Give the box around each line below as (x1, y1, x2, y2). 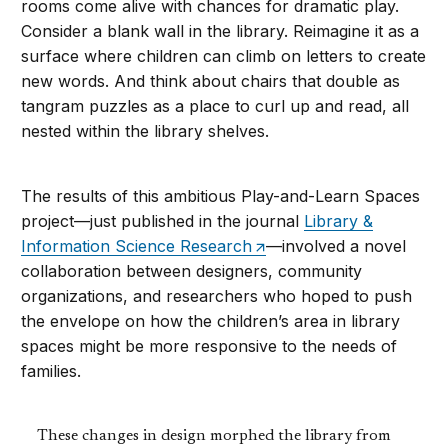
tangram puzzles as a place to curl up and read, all (21, 96, 410, 117)
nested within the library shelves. (21, 121, 270, 142)
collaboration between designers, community (21, 261, 363, 282)
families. (21, 361, 82, 382)
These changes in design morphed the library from (37, 428, 392, 445)
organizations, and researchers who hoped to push (21, 286, 413, 307)
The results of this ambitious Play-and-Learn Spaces (21, 186, 421, 207)
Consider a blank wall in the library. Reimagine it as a (21, 21, 420, 42)
